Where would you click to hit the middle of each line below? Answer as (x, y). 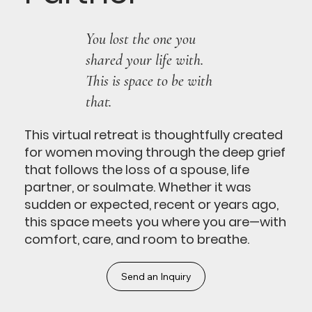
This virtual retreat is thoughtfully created (154, 134)
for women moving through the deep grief (155, 152)
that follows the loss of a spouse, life (137, 169)
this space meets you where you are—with (156, 221)
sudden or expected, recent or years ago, (152, 204)
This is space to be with (149, 80)
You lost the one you (140, 39)
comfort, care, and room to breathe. (137, 239)
